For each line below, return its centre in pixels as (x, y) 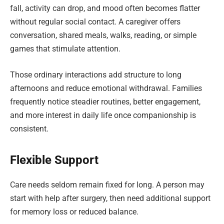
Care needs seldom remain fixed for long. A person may (107, 184)
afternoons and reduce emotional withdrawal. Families (106, 88)
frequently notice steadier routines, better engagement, (105, 101)
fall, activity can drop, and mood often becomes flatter (105, 8)
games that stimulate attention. (65, 48)
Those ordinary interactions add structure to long (96, 74)
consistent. (29, 128)
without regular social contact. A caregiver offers (95, 21)
